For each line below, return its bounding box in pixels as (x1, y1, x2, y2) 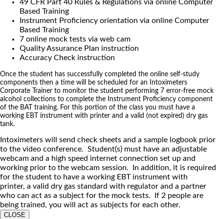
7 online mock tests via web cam (20, 35, 131, 43)
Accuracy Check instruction (20, 53, 115, 62)
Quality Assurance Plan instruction (20, 44, 139, 52)
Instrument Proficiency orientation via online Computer (20, 16, 209, 24)
